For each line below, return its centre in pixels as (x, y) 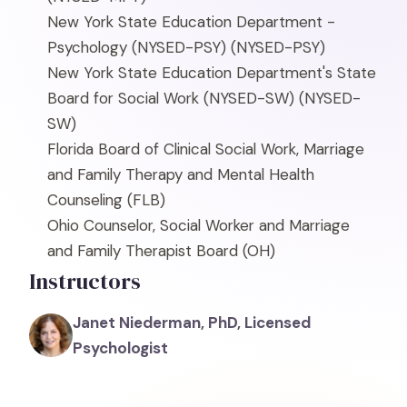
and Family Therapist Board (143, 251)
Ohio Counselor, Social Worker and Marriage (199, 225)
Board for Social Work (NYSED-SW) (171, 98)
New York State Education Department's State (212, 73)
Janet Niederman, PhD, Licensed (192, 323)
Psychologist (120, 348)
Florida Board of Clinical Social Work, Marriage (206, 149)
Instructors (85, 281)
